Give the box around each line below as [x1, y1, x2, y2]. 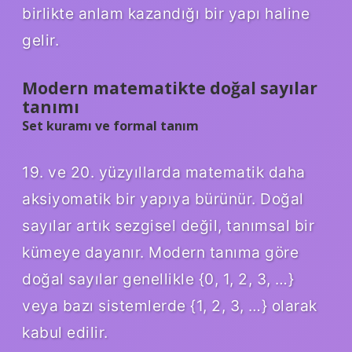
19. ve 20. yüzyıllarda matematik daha [22, 162, 306, 181]
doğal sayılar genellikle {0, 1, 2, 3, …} [22, 269, 294, 288]
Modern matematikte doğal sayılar [22, 76, 317, 99]
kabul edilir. [22, 322, 108, 342]
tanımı [22, 95, 79, 118]
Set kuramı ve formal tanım [22, 116, 199, 134]
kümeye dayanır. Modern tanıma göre [22, 242, 299, 262]
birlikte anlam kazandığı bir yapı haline [22, 3, 310, 23]
